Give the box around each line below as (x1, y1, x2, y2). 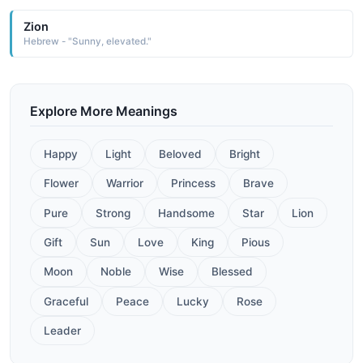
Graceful (44, 294, 88, 308)
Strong (96, 206, 130, 220)
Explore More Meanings (30, 102, 177, 119)
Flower (44, 177, 79, 190)
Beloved (159, 147, 202, 160)
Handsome (158, 206, 215, 220)
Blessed (211, 265, 253, 279)
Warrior (106, 177, 143, 190)
